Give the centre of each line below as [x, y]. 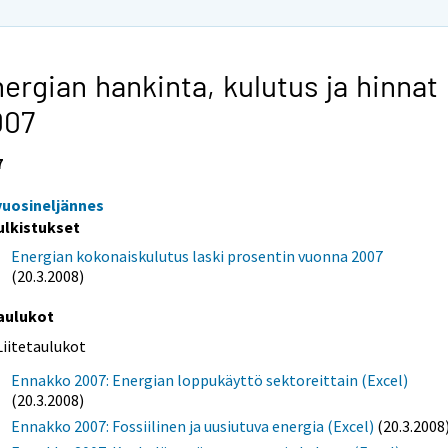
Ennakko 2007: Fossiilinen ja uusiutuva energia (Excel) [193, 425]
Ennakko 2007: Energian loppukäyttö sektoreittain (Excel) [210, 379]
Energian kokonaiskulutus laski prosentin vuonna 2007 [197, 255]
